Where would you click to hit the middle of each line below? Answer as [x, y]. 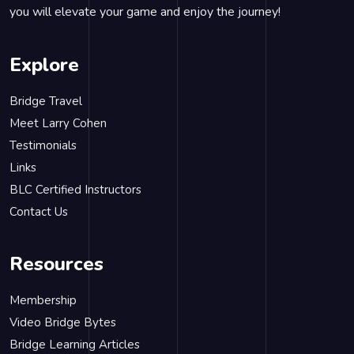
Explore [44, 65]
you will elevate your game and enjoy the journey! [145, 12]
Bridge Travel [46, 101]
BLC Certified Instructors [75, 190]
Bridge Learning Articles [75, 345]
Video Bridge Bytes [63, 322]
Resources [56, 264]
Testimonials [43, 145]
